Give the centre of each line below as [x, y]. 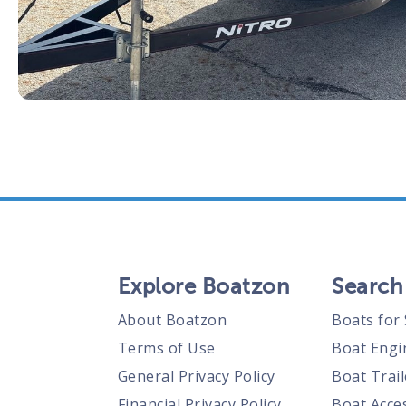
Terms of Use [166, 348]
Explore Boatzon [203, 286]
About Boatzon [172, 320]
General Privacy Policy [196, 376]
